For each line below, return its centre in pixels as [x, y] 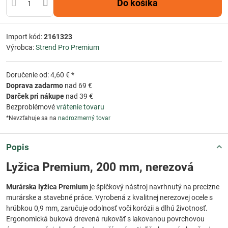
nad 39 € [79, 96]
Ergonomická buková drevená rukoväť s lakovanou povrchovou [105, 219]
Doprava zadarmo [35, 85]
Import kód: [25, 36]
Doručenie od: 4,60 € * [40, 75]
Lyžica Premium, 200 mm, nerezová [100, 167]
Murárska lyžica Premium [47, 187]
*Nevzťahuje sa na [32, 118]
